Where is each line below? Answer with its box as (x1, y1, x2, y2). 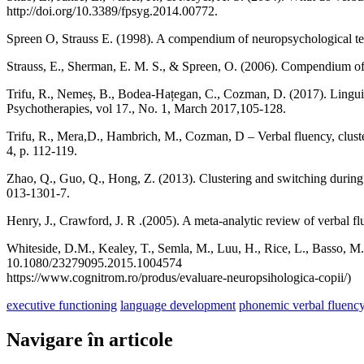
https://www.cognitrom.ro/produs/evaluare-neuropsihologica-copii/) (6, 270, 351, 284)
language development (120, 297, 236, 312)
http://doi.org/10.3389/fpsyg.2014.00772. (6, 3, 218, 18)
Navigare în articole (6, 328, 173, 350)
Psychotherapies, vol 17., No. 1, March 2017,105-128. (6, 101, 286, 115)
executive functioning (6, 297, 117, 312)
